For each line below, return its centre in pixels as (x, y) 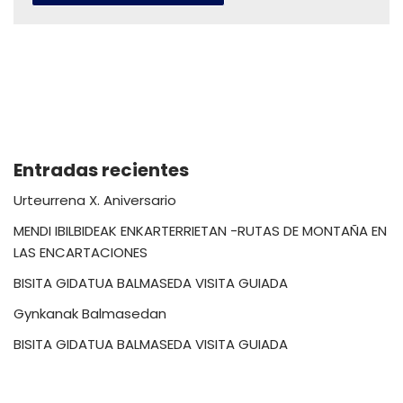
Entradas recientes (101, 170)
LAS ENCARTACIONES (81, 252)
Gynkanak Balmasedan (90, 313)
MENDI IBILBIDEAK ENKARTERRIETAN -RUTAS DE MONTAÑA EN (200, 230)
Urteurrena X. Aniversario (95, 200)
